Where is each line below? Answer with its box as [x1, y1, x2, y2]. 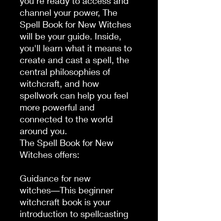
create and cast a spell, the [20, 54, 129, 65]
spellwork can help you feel [20, 89, 128, 101]
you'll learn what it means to [20, 42, 132, 53]
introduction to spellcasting [20, 208, 128, 219]
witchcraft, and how [20, 77, 99, 89]
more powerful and [20, 101, 95, 112]
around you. [20, 125, 67, 136]
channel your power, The [20, 6, 117, 18]
